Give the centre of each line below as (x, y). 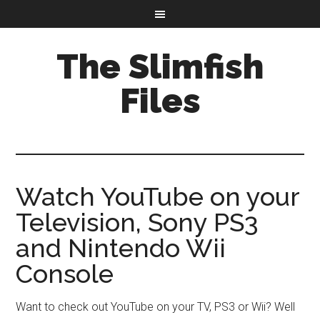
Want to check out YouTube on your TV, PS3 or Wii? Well (156, 307)
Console (65, 274)
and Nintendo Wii (121, 248)
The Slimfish (160, 66)
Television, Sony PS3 (137, 222)
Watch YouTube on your (158, 196)
